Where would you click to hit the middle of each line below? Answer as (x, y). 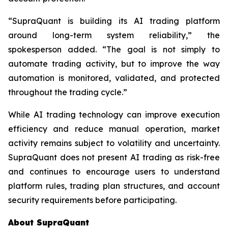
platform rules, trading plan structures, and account (114, 186)
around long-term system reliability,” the (114, 35)
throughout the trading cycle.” (68, 92)
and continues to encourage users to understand (114, 172)
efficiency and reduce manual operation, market (114, 129)
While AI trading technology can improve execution (114, 115)
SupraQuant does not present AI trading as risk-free (114, 158)
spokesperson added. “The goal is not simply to (114, 50)
